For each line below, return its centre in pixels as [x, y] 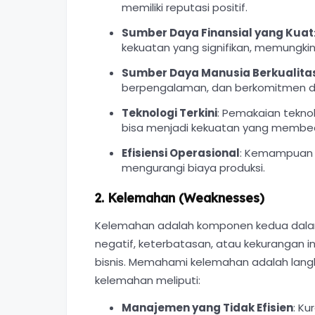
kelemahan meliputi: [148, 280]
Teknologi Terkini [169, 113]
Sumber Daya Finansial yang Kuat [217, 33]
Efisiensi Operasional [180, 153]
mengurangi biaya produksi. [193, 168]
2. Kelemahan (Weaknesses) [180, 198]
